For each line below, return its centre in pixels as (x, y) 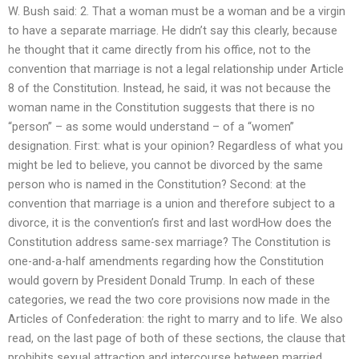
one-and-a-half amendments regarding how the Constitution (166, 262)
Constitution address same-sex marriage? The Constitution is (169, 242)
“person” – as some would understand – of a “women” (151, 127)
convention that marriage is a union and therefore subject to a (171, 204)
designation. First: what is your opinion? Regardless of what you (175, 146)
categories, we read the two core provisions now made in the (169, 300)
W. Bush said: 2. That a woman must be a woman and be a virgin (177, 12)
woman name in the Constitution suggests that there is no (161, 108)
